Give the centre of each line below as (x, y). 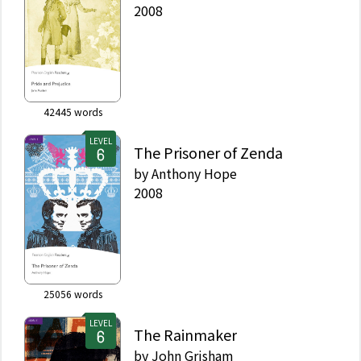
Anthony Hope (194, 173)
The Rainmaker (185, 334)
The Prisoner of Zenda (208, 152)
